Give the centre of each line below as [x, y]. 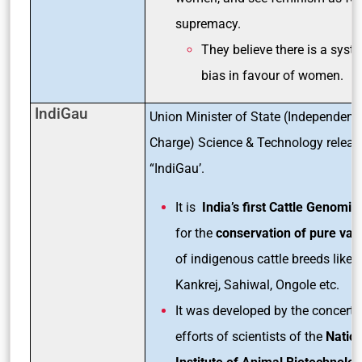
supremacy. [210, 23]
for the [196, 233]
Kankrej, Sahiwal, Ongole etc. [257, 284]
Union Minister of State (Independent [254, 116]
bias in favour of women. [272, 75]
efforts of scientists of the [249, 336]
